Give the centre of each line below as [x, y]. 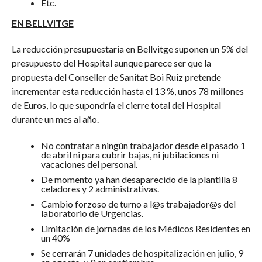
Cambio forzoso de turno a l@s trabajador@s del [138, 204]
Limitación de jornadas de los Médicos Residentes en [145, 228]
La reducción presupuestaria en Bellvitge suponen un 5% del [130, 49]
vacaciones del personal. [89, 164]
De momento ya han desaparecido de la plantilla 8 [139, 179]
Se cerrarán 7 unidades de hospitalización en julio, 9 [142, 253]
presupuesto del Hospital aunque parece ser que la [111, 63]
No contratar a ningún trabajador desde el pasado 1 [143, 145]
